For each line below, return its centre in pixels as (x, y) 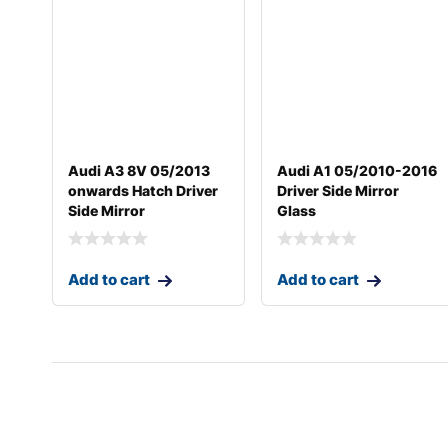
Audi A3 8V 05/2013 (139, 170)
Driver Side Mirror (338, 190)
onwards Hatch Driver (143, 190)
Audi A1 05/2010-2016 (357, 170)
